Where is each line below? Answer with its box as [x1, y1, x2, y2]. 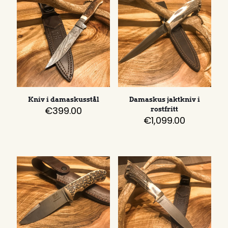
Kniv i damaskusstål [27, 95, 99, 103]
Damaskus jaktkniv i [129, 95, 200, 103]
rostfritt [151, 105, 179, 113]
